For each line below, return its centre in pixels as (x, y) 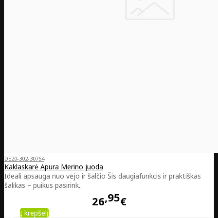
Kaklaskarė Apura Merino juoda (54, 167)
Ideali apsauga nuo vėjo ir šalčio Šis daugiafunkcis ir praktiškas (103, 176)
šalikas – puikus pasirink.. (43, 185)
